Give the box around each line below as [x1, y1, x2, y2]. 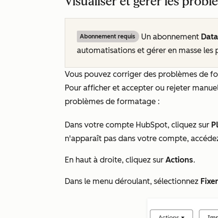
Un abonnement [139, 32, 201, 41]
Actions [165, 155, 193, 164]
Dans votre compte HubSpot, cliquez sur [65, 120, 211, 129]
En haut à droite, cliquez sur [65, 155, 165, 164]
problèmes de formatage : [65, 97, 160, 106]
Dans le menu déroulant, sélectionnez [65, 177, 200, 186]
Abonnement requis [80, 33, 135, 40]
